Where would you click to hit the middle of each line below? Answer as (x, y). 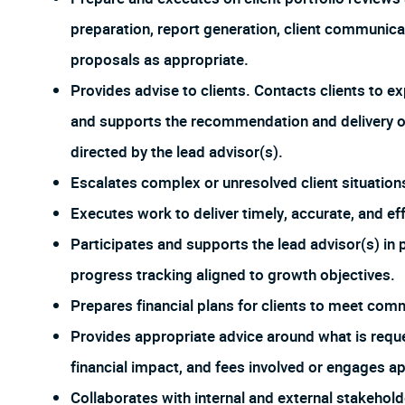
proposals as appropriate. (160, 61)
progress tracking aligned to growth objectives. (233, 276)
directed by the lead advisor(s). (177, 153)
